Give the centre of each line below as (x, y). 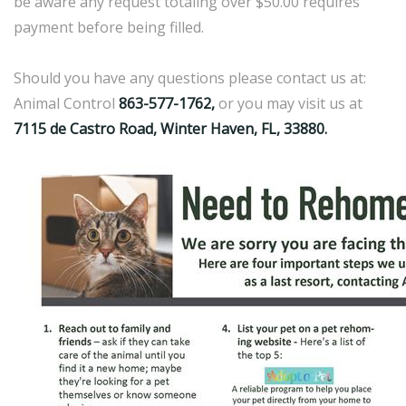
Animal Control (66, 103)
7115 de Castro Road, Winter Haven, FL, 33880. (170, 129)
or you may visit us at (289, 103)
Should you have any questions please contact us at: (190, 78)
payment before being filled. (109, 27)
